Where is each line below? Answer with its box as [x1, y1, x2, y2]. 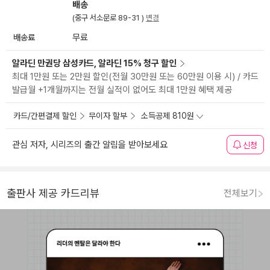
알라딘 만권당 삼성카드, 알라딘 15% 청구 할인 [12, 58, 177, 69]
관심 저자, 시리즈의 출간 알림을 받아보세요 [12, 139, 168, 151]
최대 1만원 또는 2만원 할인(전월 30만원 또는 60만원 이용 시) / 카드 [12, 71, 259, 83]
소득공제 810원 [141, 111, 194, 121]
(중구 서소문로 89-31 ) [72, 13, 146, 23]
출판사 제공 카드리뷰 [7, 187, 99, 200]
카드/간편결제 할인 [13, 111, 77, 121]
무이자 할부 [89, 111, 127, 121]
